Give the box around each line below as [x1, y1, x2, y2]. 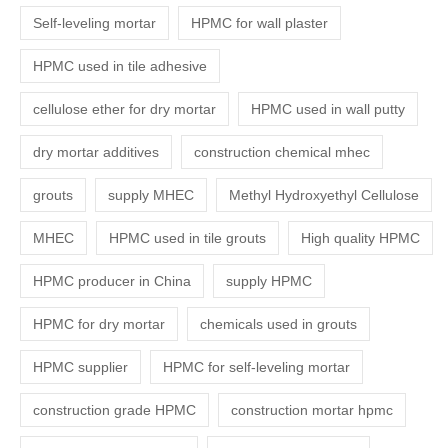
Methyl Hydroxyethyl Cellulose [229, 187, 420, 204]
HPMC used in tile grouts [109, 230, 267, 247]
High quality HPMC [301, 230, 421, 247]
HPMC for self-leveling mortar [163, 359, 351, 376]
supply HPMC [226, 273, 313, 290]
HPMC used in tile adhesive [33, 58, 208, 75]
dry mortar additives [33, 144, 160, 161]
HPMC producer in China [33, 273, 192, 290]
